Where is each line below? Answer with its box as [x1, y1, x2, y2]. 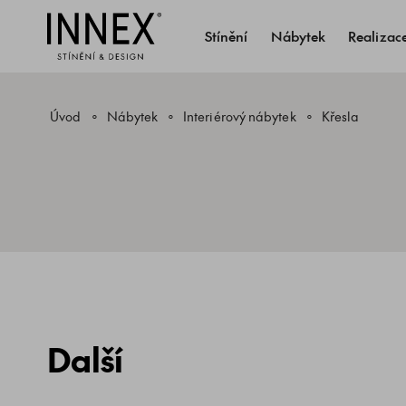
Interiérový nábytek [183, 108, 296, 125]
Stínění [205, 26, 248, 45]
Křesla [321, 108, 360, 125]
